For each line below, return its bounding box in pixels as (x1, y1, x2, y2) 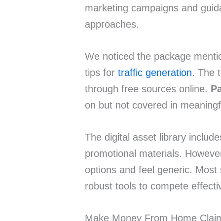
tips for (85, 67, 118, 78)
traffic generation (118, 67, 192, 78)
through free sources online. (85, 83, 211, 95)
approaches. (85, 19, 139, 30)
